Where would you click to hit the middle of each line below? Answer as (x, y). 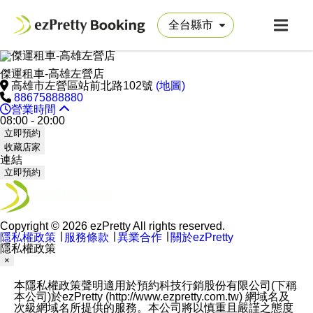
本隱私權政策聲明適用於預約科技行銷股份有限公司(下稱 (155, 285)
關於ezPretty (202, 237)
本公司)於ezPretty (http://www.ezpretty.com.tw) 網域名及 (152, 297)
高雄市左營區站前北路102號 (83, 86)
